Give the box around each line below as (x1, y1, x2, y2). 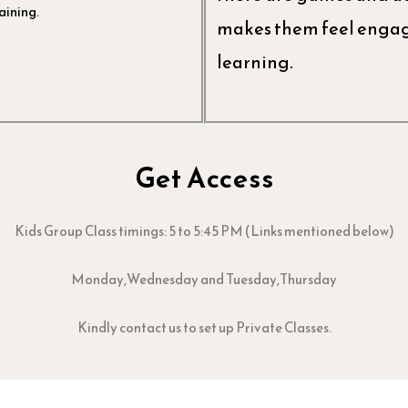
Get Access (134, 157, 274, 199)
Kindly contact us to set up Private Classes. (76, 317, 331, 339)
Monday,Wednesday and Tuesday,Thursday (71, 269, 337, 291)
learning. (217, 47, 296, 76)
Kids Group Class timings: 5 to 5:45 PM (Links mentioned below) (14, 219, 394, 241)
